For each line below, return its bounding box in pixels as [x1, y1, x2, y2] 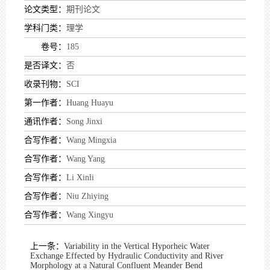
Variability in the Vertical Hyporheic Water [64, 242, 210, 251]
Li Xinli [66, 173, 94, 182]
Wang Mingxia [66, 136, 116, 145]
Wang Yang [66, 154, 105, 163]
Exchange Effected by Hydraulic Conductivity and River [30, 251, 224, 260]
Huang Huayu [66, 98, 113, 107]
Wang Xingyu [66, 210, 113, 219]
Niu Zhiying [66, 192, 108, 201]
